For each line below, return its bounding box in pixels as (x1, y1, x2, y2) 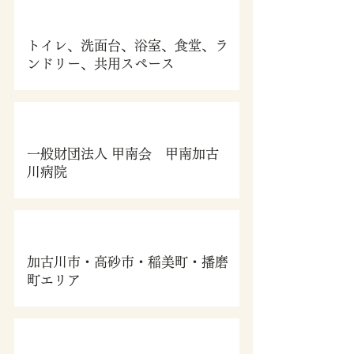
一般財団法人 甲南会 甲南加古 (26, 147, 219, 160)
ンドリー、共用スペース (26, 57, 175, 70)
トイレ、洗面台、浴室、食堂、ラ (26, 39, 228, 52)
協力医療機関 (83, 107, 169, 122)
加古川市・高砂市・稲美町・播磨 (26, 255, 228, 269)
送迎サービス (83, 216, 169, 230)
